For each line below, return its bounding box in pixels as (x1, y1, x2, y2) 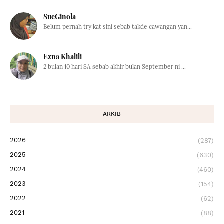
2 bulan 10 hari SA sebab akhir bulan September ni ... (43, 62, 186, 70)
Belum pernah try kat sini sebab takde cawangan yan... (43, 22, 192, 30)
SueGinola (43, 11, 76, 21)
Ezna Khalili (43, 51, 82, 61)
